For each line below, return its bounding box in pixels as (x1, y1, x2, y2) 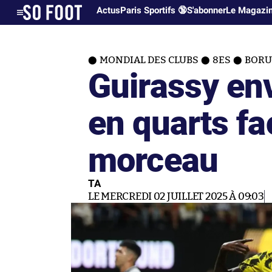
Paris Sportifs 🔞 (120, 5, 188, 16)
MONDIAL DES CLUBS (100, 55, 199, 65)
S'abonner (187, 5, 226, 16)
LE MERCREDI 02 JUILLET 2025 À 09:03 (88, 191, 264, 202)
